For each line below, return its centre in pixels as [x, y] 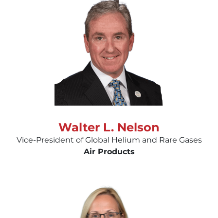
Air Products [109, 151]
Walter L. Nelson [109, 127]
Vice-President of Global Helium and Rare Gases [109, 140]
